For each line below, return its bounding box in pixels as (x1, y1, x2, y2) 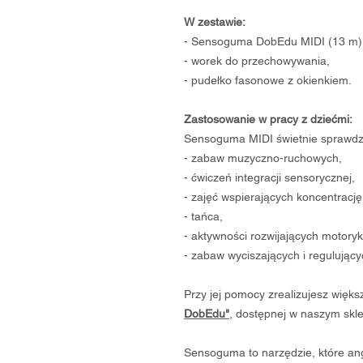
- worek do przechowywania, (184, 54, 330, 68)
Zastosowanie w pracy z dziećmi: (184, 113, 352, 126)
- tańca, (184, 210, 223, 224)
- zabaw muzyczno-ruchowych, (184, 152, 342, 165)
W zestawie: (184, 15, 246, 29)
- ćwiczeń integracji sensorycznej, (184, 171, 355, 185)
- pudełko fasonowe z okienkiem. (184, 74, 352, 88)
